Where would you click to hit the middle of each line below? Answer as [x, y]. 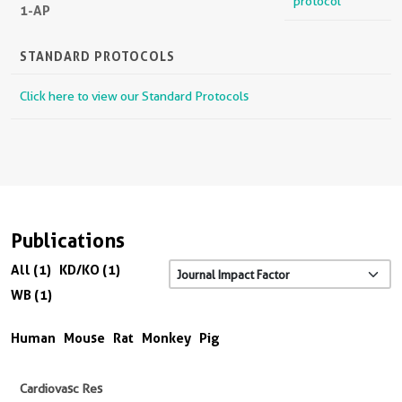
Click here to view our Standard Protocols [134, 96]
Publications [68, 241]
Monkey [166, 338]
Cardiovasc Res [61, 389]
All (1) [31, 270]
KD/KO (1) [90, 270]
